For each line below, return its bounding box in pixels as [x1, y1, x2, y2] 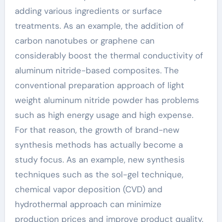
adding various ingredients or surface [14, 5, 162, 16]
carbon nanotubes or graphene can [14, 35, 155, 46]
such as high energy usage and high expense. [14, 109, 193, 120]
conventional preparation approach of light [14, 79, 184, 91]
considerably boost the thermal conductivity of [14, 50, 203, 61]
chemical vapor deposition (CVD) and [14, 183, 163, 195]
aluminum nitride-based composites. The [14, 64, 179, 76]
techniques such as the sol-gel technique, [14, 168, 183, 180]
